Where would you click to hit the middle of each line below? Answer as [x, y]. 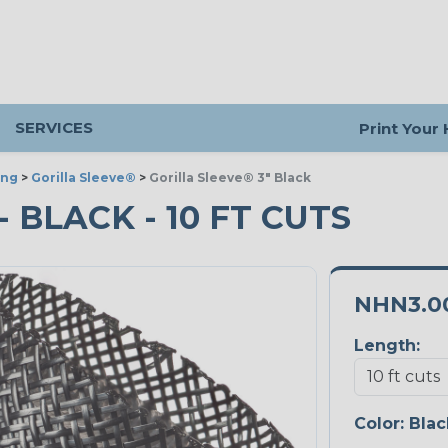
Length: [386, 346]
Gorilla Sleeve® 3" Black [230, 177]
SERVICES [54, 127]
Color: [381, 424]
